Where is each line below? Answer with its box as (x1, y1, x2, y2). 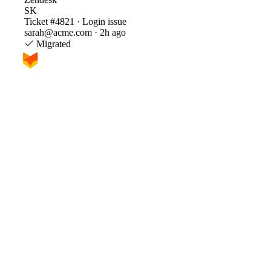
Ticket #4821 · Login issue (24, 16, 126, 27)
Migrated (34, 38, 71, 49)
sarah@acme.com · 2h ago (24, 27, 126, 38)
